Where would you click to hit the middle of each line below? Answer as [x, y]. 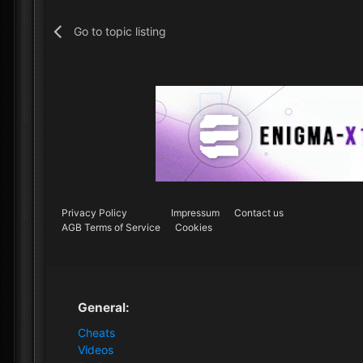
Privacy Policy [94, 212]
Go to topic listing [120, 31]
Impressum [195, 212]
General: [104, 307]
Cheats [96, 332]
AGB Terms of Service [111, 228]
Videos [96, 349]
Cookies [194, 228]
